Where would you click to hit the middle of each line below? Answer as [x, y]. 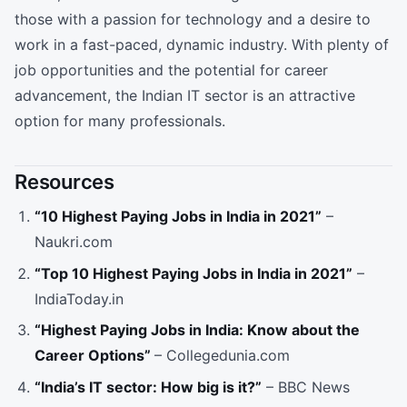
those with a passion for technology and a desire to [193, 19]
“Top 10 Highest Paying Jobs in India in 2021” [194, 273]
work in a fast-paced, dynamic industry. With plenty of [202, 44]
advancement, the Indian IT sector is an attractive [185, 95]
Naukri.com [74, 242]
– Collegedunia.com [223, 356]
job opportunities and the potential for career [171, 69]
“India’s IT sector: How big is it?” [149, 387]
